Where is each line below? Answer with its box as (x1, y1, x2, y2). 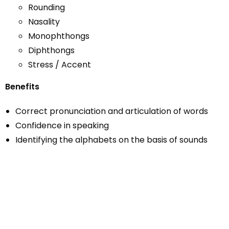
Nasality (28, 16, 60, 28)
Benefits (5, 81, 39, 93)
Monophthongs (28, 30, 89, 42)
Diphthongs (28, 44, 75, 56)
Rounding (28, 2, 65, 13)
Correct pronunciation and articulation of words (15, 105, 208, 117)
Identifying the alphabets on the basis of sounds (15, 134, 208, 146)
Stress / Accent (28, 59, 91, 71)
